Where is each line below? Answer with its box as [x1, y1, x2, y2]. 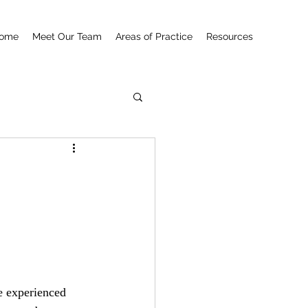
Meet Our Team [32, 31, 102, 42]
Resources [206, 31, 253, 42]
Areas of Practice [115, 31, 192, 42]
